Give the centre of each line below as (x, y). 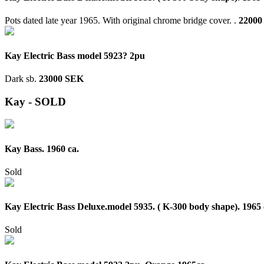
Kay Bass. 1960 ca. (42, 148)
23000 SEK (61, 78)
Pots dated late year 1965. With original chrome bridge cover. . (122, 21)
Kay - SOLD (35, 101)
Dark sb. (22, 78)
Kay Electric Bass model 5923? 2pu (75, 55)
